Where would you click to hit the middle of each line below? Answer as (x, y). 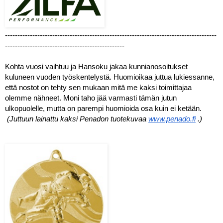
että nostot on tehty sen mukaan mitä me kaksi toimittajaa (98, 87)
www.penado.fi (172, 119)
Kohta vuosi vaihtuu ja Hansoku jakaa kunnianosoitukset (96, 66)
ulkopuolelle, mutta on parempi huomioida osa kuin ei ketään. (103, 108)
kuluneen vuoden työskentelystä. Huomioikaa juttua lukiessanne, (110, 77)
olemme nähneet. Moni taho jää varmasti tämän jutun (91, 98)
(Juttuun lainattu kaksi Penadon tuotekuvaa (78, 119)
